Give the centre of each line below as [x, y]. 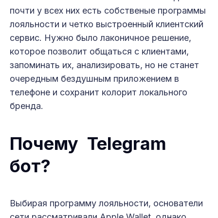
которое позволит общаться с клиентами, [99, 51]
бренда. [27, 106]
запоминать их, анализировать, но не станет [104, 65]
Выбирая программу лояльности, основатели [106, 203]
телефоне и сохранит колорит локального [99, 92]
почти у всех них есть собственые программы [108, 10]
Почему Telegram [88, 143]
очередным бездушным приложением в [94, 78]
